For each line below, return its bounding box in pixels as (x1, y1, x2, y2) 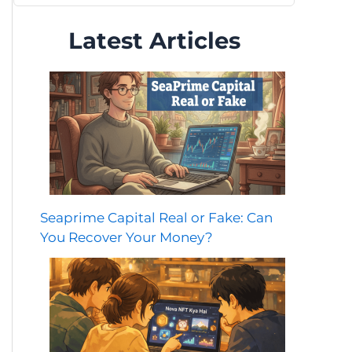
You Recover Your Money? (40, 229, 213, 246)
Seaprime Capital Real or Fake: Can (40, 210, 273, 226)
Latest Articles (68, 27, 240, 54)
